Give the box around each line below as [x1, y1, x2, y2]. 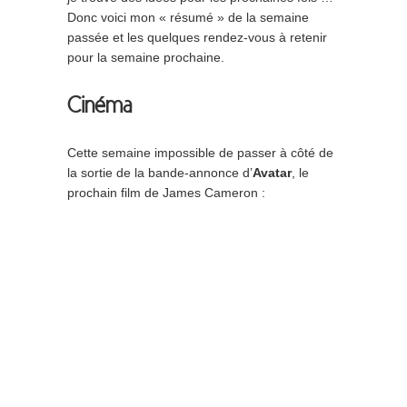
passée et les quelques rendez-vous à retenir [67, 31, 327, 45]
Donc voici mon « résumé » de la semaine [67, 11, 309, 25]
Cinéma [67, 92, 133, 119]
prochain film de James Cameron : [67, 185, 265, 200]
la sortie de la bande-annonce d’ [67, 165, 253, 180]
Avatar [253, 165, 292, 180]
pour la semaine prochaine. [67, 51, 224, 65]
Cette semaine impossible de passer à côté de [67, 145, 333, 160]
